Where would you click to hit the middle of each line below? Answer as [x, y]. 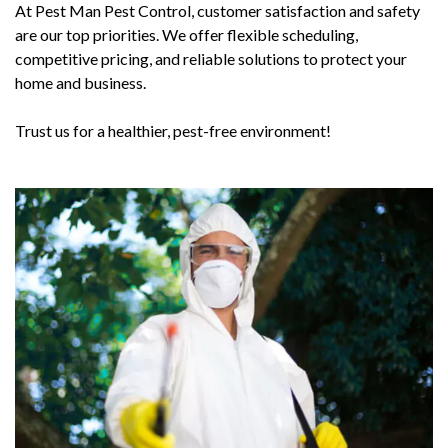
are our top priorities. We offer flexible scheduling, [186, 35]
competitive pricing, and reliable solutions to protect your [211, 59]
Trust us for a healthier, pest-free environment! [173, 131]
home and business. [80, 83]
